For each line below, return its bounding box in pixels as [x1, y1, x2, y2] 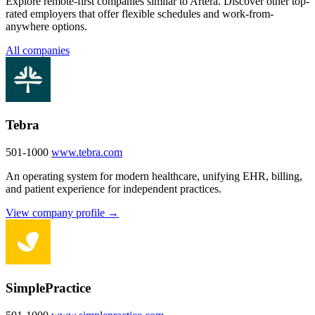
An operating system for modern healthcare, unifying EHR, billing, [6, 170, 302, 183]
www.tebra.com [51, 146, 122, 159]
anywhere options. [6, 20, 87, 32]
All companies [6, 44, 70, 56]
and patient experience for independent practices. [6, 183, 221, 195]
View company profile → [6, 207, 119, 219]
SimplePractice [6, 280, 91, 295]
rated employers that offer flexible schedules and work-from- [6, 7, 274, 20]
